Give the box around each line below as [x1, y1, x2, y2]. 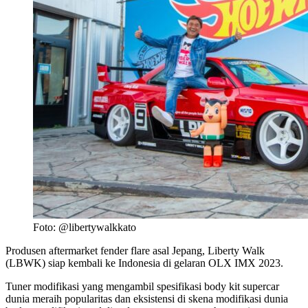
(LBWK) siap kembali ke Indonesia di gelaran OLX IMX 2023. [5, 256, 283, 269]
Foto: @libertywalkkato [33, 221, 136, 233]
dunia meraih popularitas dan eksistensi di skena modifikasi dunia [5, 292, 288, 305]
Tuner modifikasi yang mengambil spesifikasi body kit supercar [5, 280, 279, 292]
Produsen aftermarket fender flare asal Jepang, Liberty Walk [5, 244, 265, 256]
